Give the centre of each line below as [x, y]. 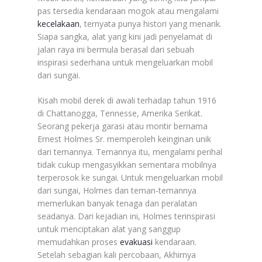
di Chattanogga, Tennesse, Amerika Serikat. [120, 113]
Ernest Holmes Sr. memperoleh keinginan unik [124, 139]
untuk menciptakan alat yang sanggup [109, 229]
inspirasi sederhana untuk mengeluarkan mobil [125, 62]
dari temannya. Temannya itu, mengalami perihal [130, 151]
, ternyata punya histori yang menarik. [151, 23]
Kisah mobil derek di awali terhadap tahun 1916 [127, 100]
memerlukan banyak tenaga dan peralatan [117, 203]
